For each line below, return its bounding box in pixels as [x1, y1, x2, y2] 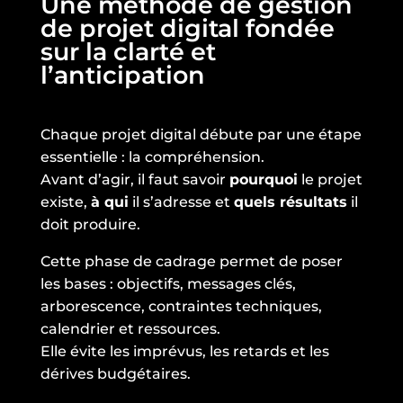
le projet [297, 171, 363, 189]
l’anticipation [40, 60, 205, 91]
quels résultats [233, 193, 347, 211]
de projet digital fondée [40, 13, 335, 44]
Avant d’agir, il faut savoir [40, 171, 229, 189]
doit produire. [40, 216, 140, 234]
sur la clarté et [40, 37, 216, 67]
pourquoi [228, 171, 298, 189]
